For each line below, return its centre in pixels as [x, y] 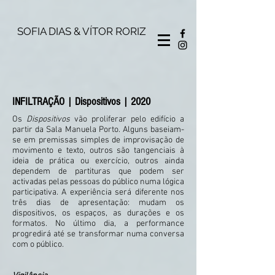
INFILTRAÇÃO [38, 102]
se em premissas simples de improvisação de [98, 140]
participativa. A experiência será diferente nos [98, 192]
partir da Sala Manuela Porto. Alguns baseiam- [98, 130]
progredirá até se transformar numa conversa [98, 234]
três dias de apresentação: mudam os [98, 203]
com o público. [38, 245]
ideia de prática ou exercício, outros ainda [98, 161]
